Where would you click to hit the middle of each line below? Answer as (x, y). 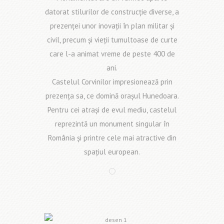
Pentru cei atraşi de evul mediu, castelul (112, 110)
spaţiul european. (112, 152)
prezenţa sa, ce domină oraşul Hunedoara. (112, 96)
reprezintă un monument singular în (112, 124)
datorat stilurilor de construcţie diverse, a (112, 12)
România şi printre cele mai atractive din (112, 138)
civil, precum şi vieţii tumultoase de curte (112, 40)
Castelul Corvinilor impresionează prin (112, 82)
